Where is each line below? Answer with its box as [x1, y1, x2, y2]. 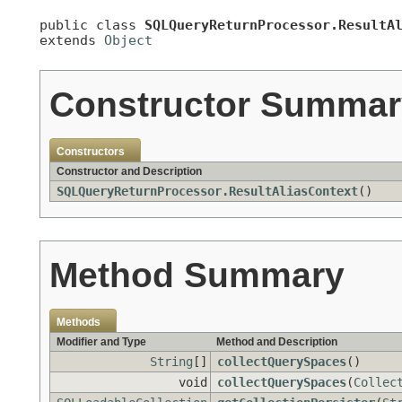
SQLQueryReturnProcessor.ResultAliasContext [57, 183, 358, 198]
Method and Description [216, 335, 337, 348]
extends [39, 31, 104, 48]
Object [104, 31, 153, 48]
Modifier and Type [57, 335, 146, 348]
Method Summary [49, 254, 345, 294]
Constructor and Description [57, 164, 202, 178]
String [150, 354, 193, 369]
